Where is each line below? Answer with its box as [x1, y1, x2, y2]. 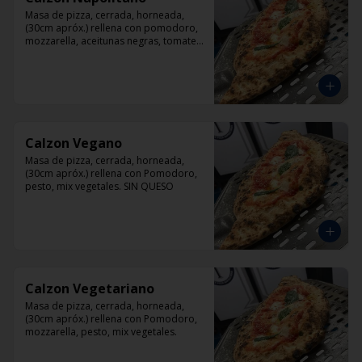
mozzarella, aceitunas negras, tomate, [25, 34, 199, 48]
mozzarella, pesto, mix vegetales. [25, 325, 177, 339]
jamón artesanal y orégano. [25, 47, 151, 61]
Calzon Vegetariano [25, 280, 154, 297]
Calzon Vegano [25, 134, 122, 152]
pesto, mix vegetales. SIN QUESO [25, 179, 174, 193]
